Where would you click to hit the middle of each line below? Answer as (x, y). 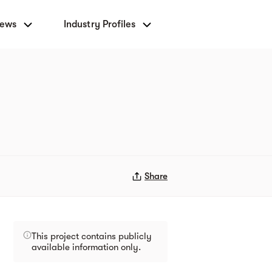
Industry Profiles (99, 24)
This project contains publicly (92, 236)
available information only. (86, 247)
